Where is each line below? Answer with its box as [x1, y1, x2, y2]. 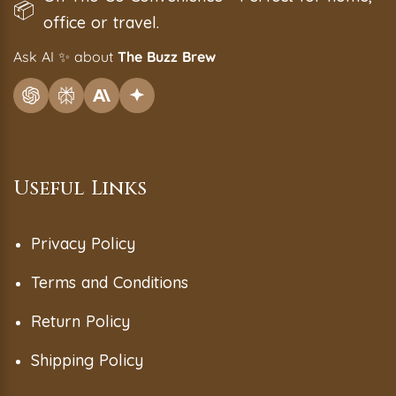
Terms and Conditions [31, 272, 188, 293]
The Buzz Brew [118, 48, 216, 66]
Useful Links [13, 176, 147, 202]
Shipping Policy [31, 350, 143, 371]
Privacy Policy [31, 233, 135, 255]
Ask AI [13, 48, 58, 66]
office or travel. [43, 12, 159, 34]
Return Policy [31, 311, 130, 332]
